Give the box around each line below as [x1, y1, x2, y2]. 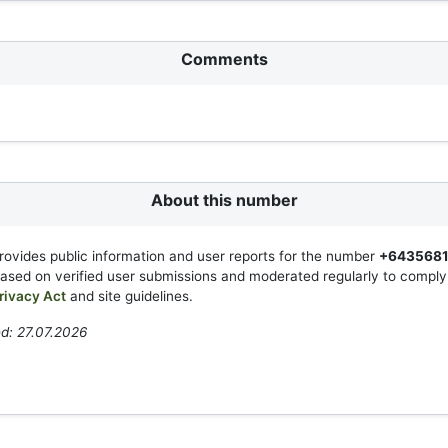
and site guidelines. [66, 288, 193, 304]
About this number [150, 190, 298, 210]
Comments [180, 49, 268, 69]
